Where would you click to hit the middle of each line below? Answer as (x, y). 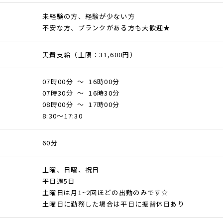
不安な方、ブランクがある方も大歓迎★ (107, 28)
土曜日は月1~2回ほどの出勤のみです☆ (106, 192)
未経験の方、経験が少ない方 (89, 16)
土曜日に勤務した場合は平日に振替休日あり (114, 204)
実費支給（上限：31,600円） (90, 55)
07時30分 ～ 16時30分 (81, 93)
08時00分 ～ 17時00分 (81, 104)
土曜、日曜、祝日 (71, 169)
